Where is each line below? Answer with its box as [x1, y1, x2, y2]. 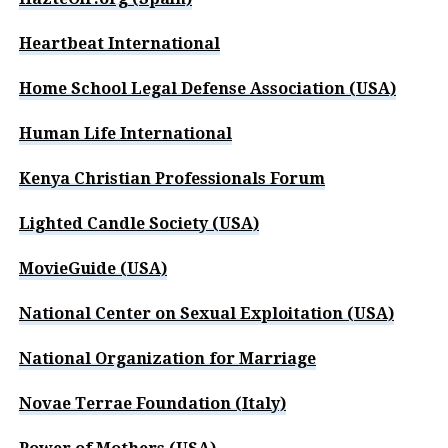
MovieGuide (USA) [19, 258, 167, 278]
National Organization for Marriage [19, 348, 316, 368]
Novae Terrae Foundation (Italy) [19, 393, 286, 413]
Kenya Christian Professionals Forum [19, 168, 325, 188]
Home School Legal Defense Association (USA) [19, 78, 396, 98]
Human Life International [19, 123, 232, 143]
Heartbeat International [19, 33, 220, 53]
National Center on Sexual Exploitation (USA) [19, 303, 394, 323]
